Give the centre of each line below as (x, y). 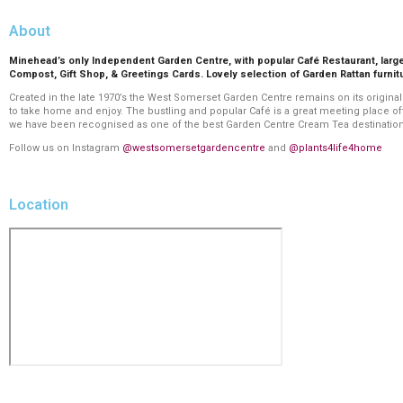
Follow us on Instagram (66, 148)
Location (39, 205)
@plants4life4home (336, 148)
